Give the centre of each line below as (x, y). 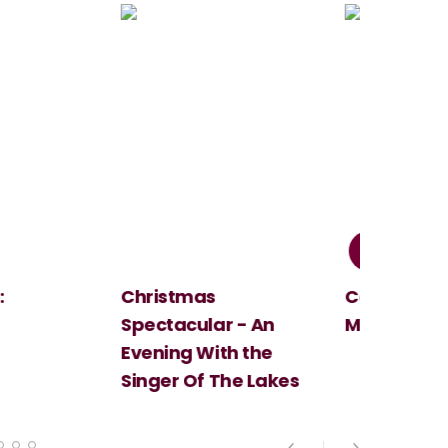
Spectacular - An (181, 325)
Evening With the (180, 353)
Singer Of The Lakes (193, 381)
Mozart (360, 325)
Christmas (151, 297)
